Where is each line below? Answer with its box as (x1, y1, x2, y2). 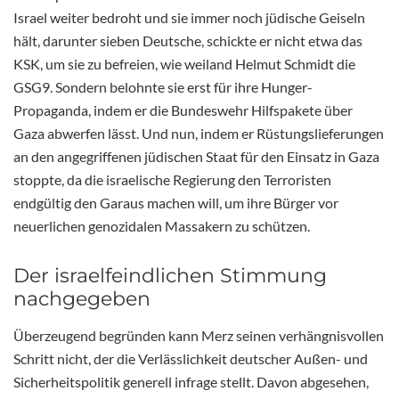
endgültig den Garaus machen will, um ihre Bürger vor (13, 193, 338, 211)
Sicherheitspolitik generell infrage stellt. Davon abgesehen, (13, 372, 369, 390)
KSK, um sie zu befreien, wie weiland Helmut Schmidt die (13, 54, 355, 72)
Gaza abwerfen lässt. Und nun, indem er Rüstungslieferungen (13, 124, 384, 142)
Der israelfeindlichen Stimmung (13, 263, 327, 288)
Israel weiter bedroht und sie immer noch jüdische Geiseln (13, 8, 365, 26)
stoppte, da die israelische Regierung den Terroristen (13, 170, 331, 188)
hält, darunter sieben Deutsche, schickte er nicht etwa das (13, 31, 362, 49)
